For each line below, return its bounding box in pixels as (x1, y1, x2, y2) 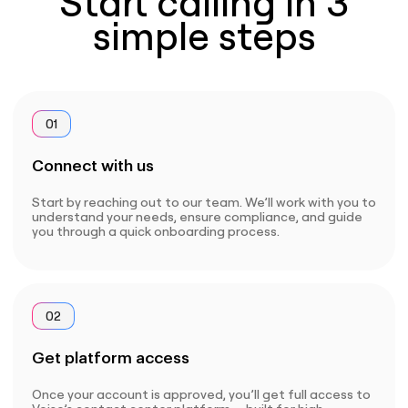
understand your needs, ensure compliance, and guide (32, 209, 362, 226)
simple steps (92, 12, 316, 61)
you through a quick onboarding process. (32, 223, 280, 240)
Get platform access (32, 351, 189, 367)
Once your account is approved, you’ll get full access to (32, 386, 371, 403)
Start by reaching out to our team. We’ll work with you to (32, 194, 376, 211)
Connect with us (32, 158, 154, 175)
